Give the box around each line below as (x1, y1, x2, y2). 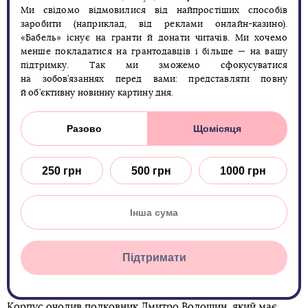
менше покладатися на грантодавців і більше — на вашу (21, 47, 287, 56)
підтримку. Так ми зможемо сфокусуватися (21, 61, 287, 70)
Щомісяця (193, 123, 242, 134)
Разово (66, 123, 102, 134)
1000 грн (220, 164, 267, 177)
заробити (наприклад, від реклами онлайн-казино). (21, 20, 287, 29)
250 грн (41, 164, 82, 177)
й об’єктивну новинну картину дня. (21, 89, 174, 98)
